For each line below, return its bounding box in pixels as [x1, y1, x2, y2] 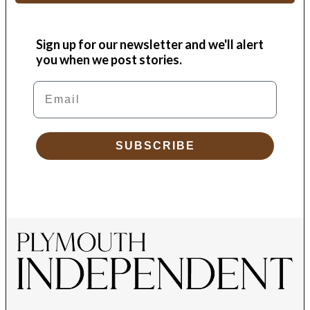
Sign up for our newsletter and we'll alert [36, 37, 264, 53]
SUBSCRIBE [115, 140, 195, 152]
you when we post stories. [36, 52, 183, 68]
